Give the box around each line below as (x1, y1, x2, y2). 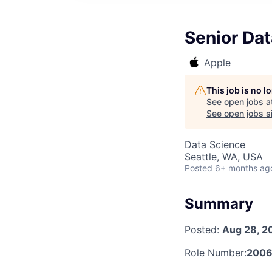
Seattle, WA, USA (185, 151, 263, 163)
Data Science (185, 138, 245, 151)
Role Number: (185, 246, 246, 259)
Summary (185, 195, 253, 212)
